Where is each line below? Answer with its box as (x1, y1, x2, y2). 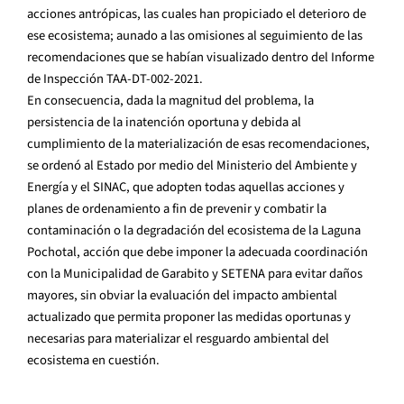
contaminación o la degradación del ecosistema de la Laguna (27, 221, 361, 241)
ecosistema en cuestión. (27, 351, 160, 371)
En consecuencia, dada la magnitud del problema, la (27, 91, 314, 111)
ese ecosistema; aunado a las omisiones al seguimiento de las (27, 26, 363, 46)
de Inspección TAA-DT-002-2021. (27, 69, 203, 89)
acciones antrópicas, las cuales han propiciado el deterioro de (27, 5, 366, 24)
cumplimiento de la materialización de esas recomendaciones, (27, 134, 370, 154)
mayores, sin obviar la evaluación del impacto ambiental (27, 286, 337, 306)
